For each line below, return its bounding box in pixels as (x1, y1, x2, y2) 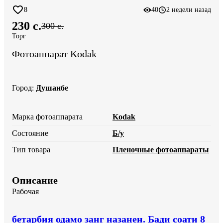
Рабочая (12, 187, 39, 196)
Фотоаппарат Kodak (12, 48, 97, 60)
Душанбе (36, 83, 68, 92)
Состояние (12, 128, 48, 137)
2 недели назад (166, 6, 211, 13)
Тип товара (12, 145, 50, 154)
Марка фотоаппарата (12, 112, 83, 121)
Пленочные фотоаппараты (112, 145, 209, 154)
